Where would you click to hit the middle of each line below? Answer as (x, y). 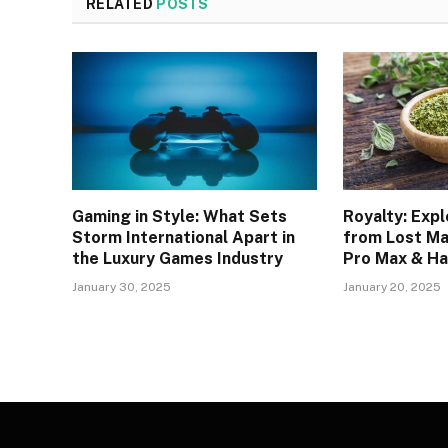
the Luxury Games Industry (177, 259)
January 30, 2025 (121, 287)
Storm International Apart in (183, 238)
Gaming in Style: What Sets (179, 217)
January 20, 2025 (392, 287)
